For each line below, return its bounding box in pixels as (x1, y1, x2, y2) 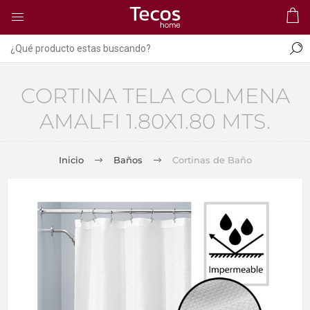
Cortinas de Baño (172, 154, 252, 165)
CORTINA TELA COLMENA (20, 83, 290, 109)
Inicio (58, 154, 84, 165)
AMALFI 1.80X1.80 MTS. (39, 109, 271, 134)
